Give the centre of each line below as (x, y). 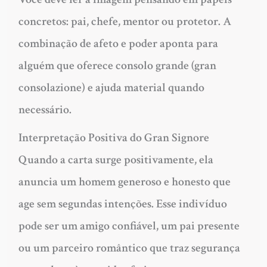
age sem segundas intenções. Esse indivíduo (122, 204)
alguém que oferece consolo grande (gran (117, 65)
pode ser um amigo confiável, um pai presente (129, 226)
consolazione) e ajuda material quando (111, 87)
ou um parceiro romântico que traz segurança (129, 248)
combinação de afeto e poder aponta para (118, 43)
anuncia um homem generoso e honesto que (124, 181)
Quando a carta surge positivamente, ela (116, 159)
